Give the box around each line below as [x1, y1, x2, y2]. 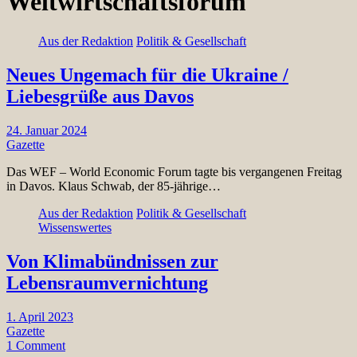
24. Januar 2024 [6, 123, 87, 137]
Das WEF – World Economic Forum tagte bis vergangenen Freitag [6, 164, 342, 178]
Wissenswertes [38, 220, 112, 234]
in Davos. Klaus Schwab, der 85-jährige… [6, 178, 221, 193]
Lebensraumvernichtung [6, 272, 208, 293]
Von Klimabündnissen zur [6, 250, 218, 272]
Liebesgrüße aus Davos [6, 85, 194, 107]
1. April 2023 [6, 309, 73, 324]
